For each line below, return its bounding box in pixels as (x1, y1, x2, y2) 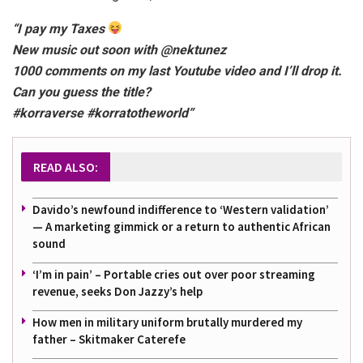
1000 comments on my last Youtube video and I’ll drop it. (12, 62, 342, 79)
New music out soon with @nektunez (12, 41, 226, 58)
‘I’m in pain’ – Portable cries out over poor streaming (32, 266, 315, 282)
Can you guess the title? (12, 83, 151, 100)
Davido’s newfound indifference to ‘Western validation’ (32, 201, 329, 217)
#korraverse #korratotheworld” (12, 105, 197, 121)
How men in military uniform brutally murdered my (32, 314, 302, 330)
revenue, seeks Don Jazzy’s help (32, 283, 203, 299)
